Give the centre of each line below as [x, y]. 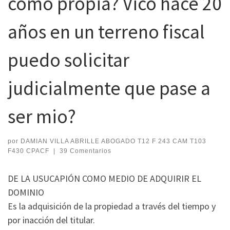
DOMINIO [26, 192]
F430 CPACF [28, 151]
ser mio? [42, 117]
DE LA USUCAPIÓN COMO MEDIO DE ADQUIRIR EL [104, 178]
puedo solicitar [69, 60]
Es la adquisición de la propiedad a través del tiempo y [112, 206]
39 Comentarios [85, 151]
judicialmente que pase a [109, 88]
